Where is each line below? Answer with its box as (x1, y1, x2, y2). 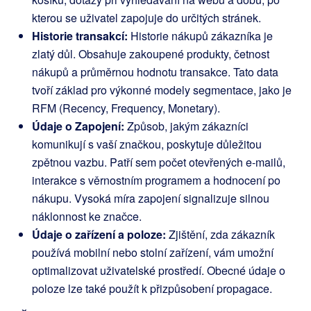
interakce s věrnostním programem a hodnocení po (32, 172, 280, 188)
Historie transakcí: (32, 28, 128, 44)
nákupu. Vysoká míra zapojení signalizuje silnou (32, 190, 269, 206)
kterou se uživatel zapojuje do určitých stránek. (32, 10, 261, 26)
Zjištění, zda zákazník (166, 226, 275, 242)
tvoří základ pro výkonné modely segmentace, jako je (32, 82, 292, 98)
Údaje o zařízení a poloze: (32, 226, 166, 242)
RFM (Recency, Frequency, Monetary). (32, 100, 220, 116)
